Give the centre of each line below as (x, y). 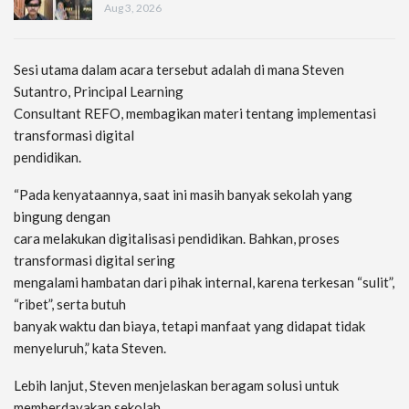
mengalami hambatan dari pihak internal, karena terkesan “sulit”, (204, 283)
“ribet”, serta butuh (70, 304)
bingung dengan (62, 217)
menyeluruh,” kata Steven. (90, 348)
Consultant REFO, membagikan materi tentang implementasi (195, 114)
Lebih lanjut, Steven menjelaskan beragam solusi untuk (176, 386)
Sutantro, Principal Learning (99, 92)
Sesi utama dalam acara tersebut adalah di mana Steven (179, 70)
